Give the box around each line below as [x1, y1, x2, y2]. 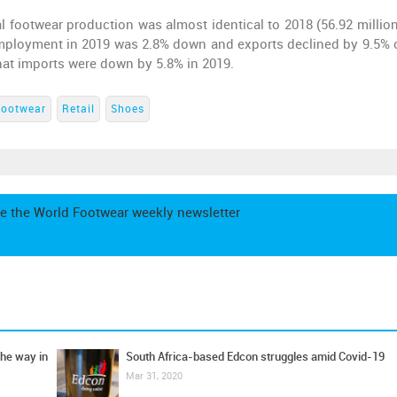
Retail [62, 103, 95, 115]
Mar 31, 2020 [125, 370, 183, 382]
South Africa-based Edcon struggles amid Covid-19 [125, 350, 385, 363]
